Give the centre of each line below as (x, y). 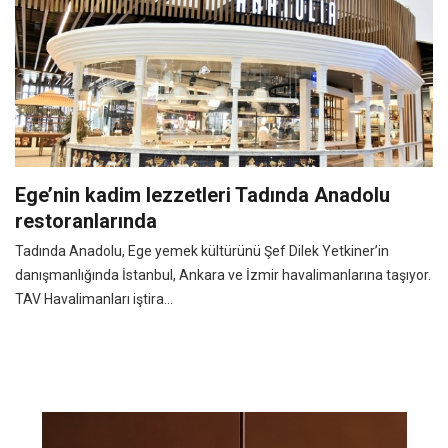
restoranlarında (86, 220)
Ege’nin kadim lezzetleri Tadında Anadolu (202, 194)
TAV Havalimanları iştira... (94, 298)
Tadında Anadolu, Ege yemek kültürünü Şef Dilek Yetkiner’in (202, 250)
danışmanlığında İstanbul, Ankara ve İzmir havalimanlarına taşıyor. (223, 274)
